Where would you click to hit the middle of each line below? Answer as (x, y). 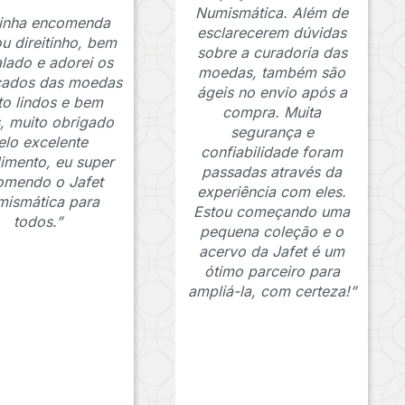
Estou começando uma (272, 212)
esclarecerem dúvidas (272, 33)
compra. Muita (272, 113)
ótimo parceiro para (272, 272)
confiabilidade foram (272, 152)
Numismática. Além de (272, 13)
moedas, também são (272, 73)
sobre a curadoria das (272, 53)
